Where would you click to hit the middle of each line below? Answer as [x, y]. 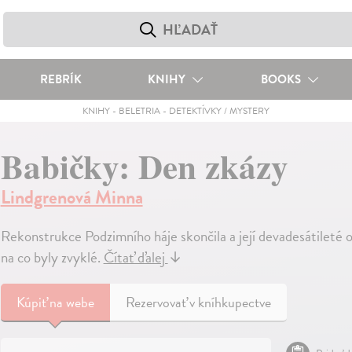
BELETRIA [139, 111]
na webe [71, 302]
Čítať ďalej [136, 257]
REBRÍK [60, 79]
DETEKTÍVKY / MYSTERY [219, 111]
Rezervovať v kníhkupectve [198, 302]
